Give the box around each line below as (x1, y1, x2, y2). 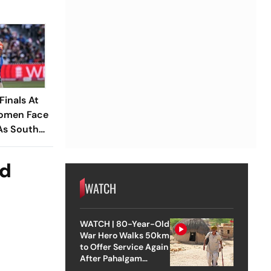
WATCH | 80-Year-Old (79, 218, 170, 229)
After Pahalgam (79, 252, 142, 264)
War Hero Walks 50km (79, 229, 169, 241)
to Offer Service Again (79, 241, 168, 252)
